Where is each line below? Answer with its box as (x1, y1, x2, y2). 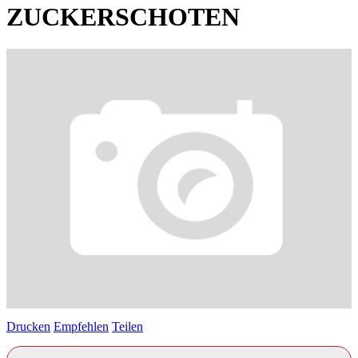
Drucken (6, 320, 50, 334)
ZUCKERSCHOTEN (6, 2, 240, 32)
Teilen (112, 320, 143, 334)
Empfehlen (54, 320, 109, 334)
